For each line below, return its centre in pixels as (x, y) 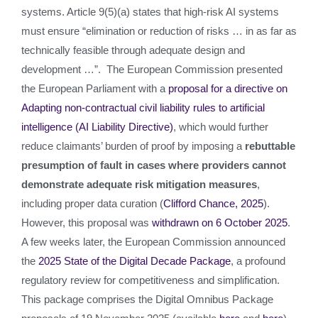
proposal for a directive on (228, 88)
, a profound (258, 261)
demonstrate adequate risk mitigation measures (139, 184)
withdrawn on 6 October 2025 (220, 223)
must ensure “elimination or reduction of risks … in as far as (159, 31)
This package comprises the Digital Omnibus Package (147, 299)
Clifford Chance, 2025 (213, 203)
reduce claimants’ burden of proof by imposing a (133, 146)
